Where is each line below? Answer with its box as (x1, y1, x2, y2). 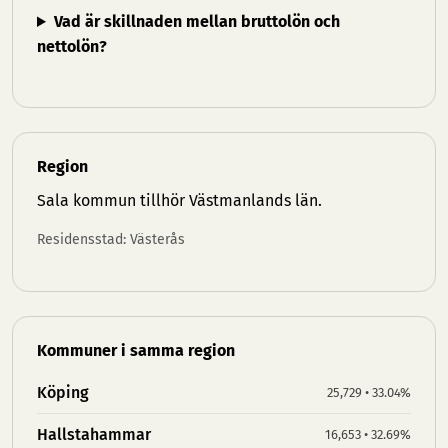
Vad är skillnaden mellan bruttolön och (53, 12, 340, 31)
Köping (37, 383, 89, 402)
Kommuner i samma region (37, 341, 235, 360)
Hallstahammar (37, 425, 151, 444)
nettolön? (37, 37, 107, 56)
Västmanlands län (189, 191, 318, 210)
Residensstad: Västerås (37, 231, 185, 248)
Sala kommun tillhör (37, 191, 189, 210)
